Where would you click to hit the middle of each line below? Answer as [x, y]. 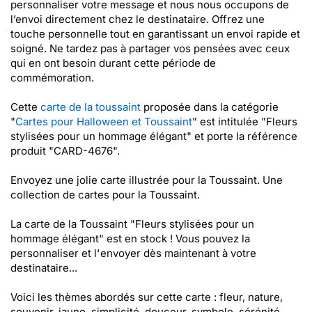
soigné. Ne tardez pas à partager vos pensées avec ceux [150, 48]
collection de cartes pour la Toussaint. [105, 195]
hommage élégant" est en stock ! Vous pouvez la [130, 239]
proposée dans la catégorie [210, 107]
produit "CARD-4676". [65, 151]
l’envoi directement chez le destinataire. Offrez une [138, 19]
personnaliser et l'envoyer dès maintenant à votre [133, 253]
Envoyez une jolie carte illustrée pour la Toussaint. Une [147, 180]
